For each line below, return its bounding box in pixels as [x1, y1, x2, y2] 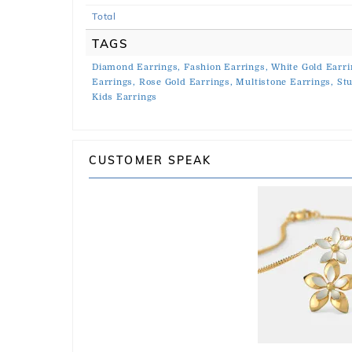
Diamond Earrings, [92, 62, 181, 72]
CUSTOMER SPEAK [89, 153, 212, 167]
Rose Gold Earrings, [138, 77, 233, 87]
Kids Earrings [92, 92, 158, 102]
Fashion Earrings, [184, 62, 269, 72]
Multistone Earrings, [236, 77, 335, 87]
